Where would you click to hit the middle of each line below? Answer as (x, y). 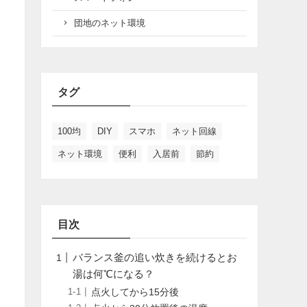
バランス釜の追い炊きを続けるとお (155, 258)
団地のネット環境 (109, 23)
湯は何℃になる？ (113, 274)
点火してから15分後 (135, 292)
